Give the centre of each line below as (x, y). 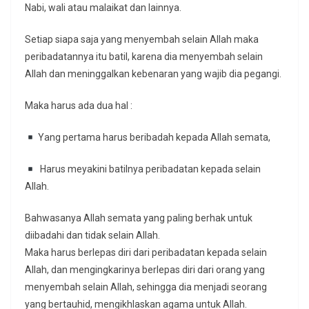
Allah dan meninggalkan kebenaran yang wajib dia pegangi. (153, 74)
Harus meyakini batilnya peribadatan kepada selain (148, 169)
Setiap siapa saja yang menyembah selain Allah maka (142, 40)
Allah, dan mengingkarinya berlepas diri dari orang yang (145, 270)
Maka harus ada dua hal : (79, 106)
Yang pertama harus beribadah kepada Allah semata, (153, 138)
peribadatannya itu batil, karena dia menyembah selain (144, 57)
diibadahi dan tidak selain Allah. (92, 236)
